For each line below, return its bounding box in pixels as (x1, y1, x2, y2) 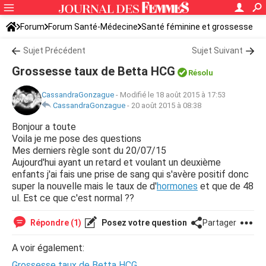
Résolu (188, 68, 213, 77)
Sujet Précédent (23, 46, 85, 55)
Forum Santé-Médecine (48, 22, 138, 31)
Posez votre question (100, 218, 187, 227)
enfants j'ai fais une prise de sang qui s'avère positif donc (12, 169, 249, 180)
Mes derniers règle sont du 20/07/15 (12, 145, 166, 156)
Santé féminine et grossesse (141, 22, 253, 31)
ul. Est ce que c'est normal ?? (12, 192, 134, 204)
